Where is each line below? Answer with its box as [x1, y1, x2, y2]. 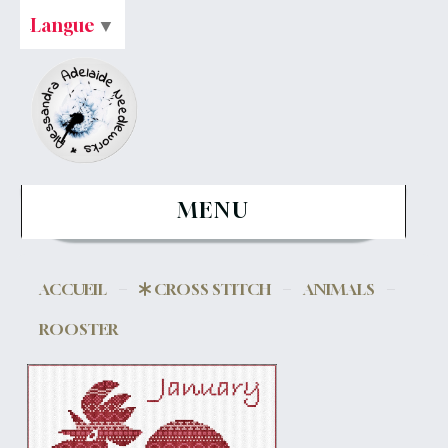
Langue [31, 13, 95, 36]
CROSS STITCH [154, 279, 272, 299]
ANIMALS [303, 279, 376, 299]
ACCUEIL [39, 279, 108, 299]
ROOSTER [39, 319, 120, 339]
